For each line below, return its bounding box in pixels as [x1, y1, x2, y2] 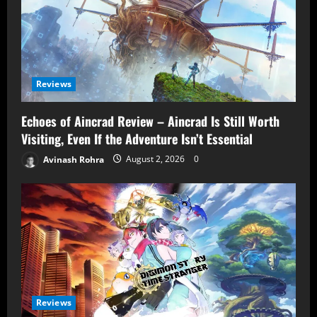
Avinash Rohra [41, 153, 104, 166]
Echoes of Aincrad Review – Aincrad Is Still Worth [21, 111, 279, 130]
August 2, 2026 [124, 153, 187, 166]
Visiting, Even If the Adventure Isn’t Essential [21, 129, 256, 148]
